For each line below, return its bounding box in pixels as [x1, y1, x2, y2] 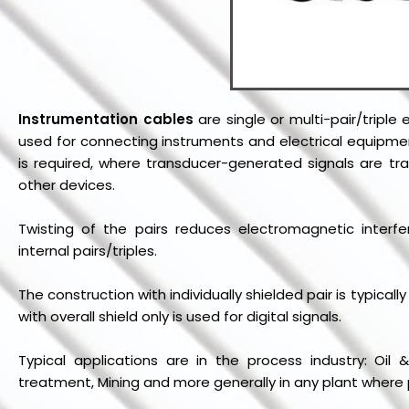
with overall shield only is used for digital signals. [18, 306, 341, 326]
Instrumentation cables [18, 109, 194, 129]
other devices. [18, 174, 115, 194]
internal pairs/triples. [18, 240, 157, 260]
